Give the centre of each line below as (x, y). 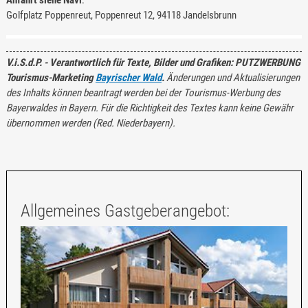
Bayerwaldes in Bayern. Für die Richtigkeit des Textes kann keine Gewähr (150, 108)
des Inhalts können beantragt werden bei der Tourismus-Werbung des (143, 92)
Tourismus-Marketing (51, 77)
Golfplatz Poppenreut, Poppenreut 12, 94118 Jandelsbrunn (121, 15)
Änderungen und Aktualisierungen (232, 77)
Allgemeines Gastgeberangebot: (125, 210)
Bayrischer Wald (128, 77)
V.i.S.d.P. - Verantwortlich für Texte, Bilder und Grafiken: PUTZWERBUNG (153, 62)
